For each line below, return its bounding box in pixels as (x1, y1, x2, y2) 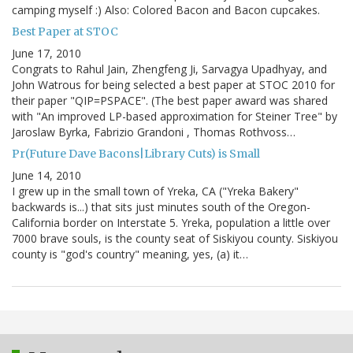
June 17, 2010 (12, 46, 81, 61)
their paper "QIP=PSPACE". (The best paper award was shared (12, 93, 328, 109)
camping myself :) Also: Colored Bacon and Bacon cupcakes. (12, 2, 320, 18)
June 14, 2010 (12, 168, 81, 184)
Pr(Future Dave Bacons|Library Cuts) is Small (12, 147, 260, 162)
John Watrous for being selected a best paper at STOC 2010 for (12, 77, 335, 93)
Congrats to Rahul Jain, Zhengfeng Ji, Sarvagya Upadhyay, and (12, 61, 327, 77)
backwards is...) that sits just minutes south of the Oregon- (12, 199, 310, 215)
